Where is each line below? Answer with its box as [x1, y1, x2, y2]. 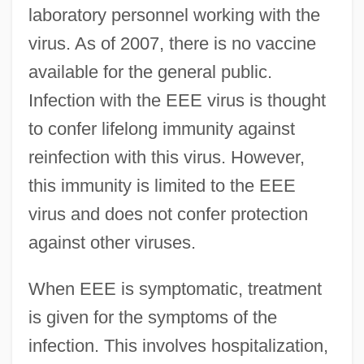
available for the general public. [28, 61, 272, 82]
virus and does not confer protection [28, 203, 308, 224]
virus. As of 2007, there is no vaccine [28, 32, 316, 54]
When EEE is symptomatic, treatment [28, 278, 322, 299]
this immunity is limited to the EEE [28, 175, 296, 196]
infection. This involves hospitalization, [28, 335, 328, 356]
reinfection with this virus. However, [28, 146, 305, 167]
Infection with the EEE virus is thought [28, 89, 326, 110]
